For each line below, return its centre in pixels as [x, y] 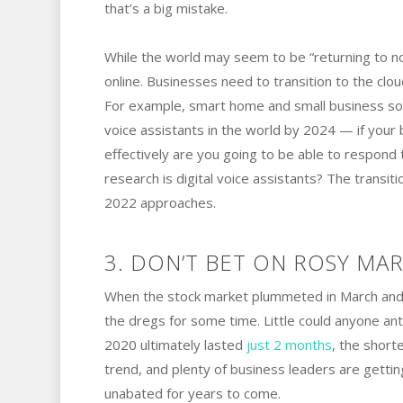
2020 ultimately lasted [175, 344]
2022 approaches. [160, 202]
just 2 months [289, 344]
